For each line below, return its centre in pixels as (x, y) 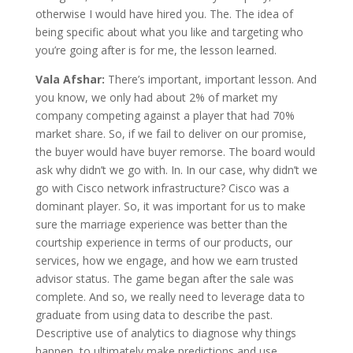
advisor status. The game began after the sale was (164, 278)
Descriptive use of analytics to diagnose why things (165, 333)
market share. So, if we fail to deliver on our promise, (171, 133)
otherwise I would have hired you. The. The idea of (164, 13)
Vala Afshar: (71, 79)
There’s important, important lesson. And (212, 79)
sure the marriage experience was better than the (161, 224)
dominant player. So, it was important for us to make (170, 206)
